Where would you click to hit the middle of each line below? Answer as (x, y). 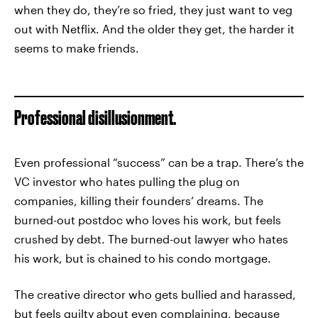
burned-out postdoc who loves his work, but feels (148, 220)
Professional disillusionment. (95, 117)
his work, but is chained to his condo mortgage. (143, 258)
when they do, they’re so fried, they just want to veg (153, 10)
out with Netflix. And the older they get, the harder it (154, 29)
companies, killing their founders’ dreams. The (139, 201)
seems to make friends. (77, 48)
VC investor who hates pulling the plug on (127, 181)
